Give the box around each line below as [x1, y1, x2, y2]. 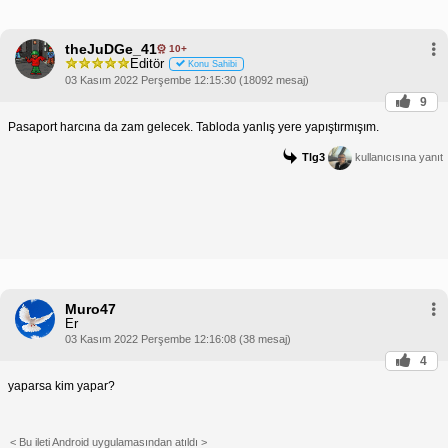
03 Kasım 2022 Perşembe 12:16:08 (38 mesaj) [65, 332, 291, 345]
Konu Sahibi [188, 59, 237, 70]
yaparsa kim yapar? [8, 378, 115, 393]
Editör [130, 56, 164, 72]
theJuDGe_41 [65, 40, 157, 57]
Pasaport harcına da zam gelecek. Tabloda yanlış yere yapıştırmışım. [8, 119, 379, 134]
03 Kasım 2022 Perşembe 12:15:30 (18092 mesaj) [65, 73, 309, 86]
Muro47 [65, 300, 116, 317]
